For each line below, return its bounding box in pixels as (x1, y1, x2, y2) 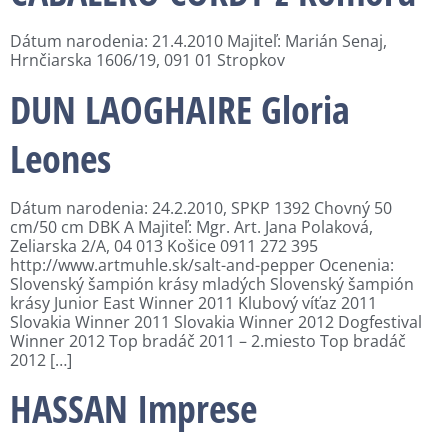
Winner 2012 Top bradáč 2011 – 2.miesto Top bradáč (10, 329, 406, 352)
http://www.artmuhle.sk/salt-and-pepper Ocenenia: (10, 253, 394, 276)
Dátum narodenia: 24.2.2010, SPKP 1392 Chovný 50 (10, 196, 392, 219)
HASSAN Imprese (10, 382, 257, 435)
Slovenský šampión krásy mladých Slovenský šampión (10, 272, 414, 295)
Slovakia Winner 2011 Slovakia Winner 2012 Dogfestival (10, 310, 422, 333)
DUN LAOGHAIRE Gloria (10, 82, 350, 135)
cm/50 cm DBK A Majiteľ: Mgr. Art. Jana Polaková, (10, 215, 373, 238)
